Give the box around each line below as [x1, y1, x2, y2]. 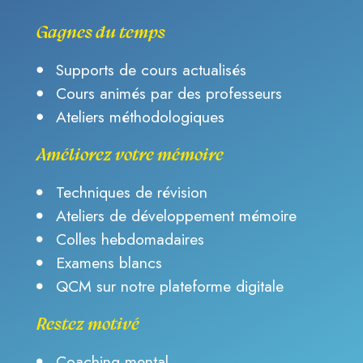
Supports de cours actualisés [56, 58, 247, 81]
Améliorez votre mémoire [36, 144, 224, 164]
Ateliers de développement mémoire [56, 203, 297, 227]
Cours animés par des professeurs [56, 81, 283, 105]
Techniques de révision [56, 180, 208, 203]
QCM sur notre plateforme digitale [56, 274, 284, 297]
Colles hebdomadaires [56, 227, 205, 250]
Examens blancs [56, 250, 163, 274]
